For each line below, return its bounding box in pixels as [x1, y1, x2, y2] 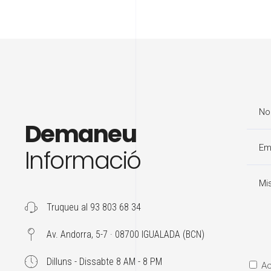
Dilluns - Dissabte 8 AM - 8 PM [47, 255, 162, 267]
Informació [25, 143, 141, 177]
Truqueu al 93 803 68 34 [47, 201, 141, 213]
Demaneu [25, 117, 137, 151]
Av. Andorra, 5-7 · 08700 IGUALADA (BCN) [47, 228, 204, 240]
